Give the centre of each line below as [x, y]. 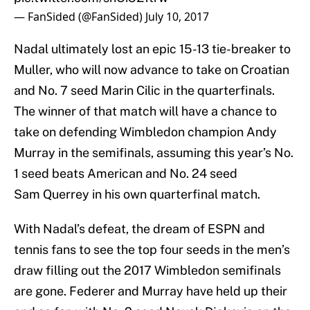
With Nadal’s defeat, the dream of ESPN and [139, 229]
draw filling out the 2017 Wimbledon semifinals [147, 271]
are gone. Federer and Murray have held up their [151, 291]
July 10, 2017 [177, 17]
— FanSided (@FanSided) [80, 17]
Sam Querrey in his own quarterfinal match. [137, 194]
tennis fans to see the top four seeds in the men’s [152, 250]
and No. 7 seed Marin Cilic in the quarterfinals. [144, 91]
